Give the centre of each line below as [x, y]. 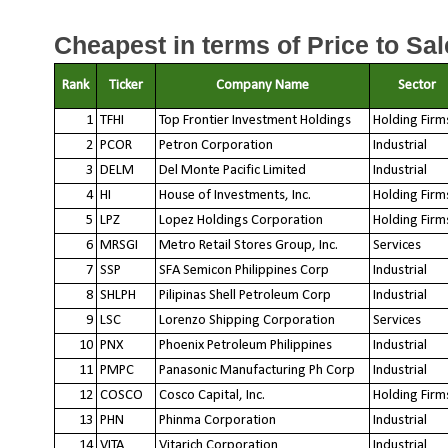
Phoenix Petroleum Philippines [245, 345]
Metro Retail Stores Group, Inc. [248, 245]
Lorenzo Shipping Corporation [247, 320]
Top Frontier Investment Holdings [255, 120]
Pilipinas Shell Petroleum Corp [245, 295]
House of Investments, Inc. [235, 195]
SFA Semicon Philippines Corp [244, 270]
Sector [417, 85]
